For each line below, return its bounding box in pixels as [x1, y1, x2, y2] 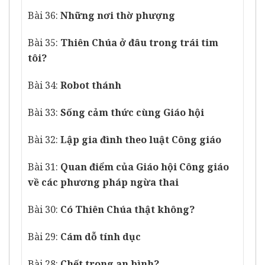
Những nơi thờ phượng [60, 9, 175, 22]
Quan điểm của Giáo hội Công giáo [60, 160, 229, 174]
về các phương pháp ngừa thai [28, 176, 179, 189]
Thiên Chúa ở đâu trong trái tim [60, 36, 218, 50]
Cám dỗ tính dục [60, 230, 141, 244]
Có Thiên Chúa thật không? [60, 203, 195, 216]
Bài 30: [28, 203, 60, 216]
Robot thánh [60, 79, 121, 92]
